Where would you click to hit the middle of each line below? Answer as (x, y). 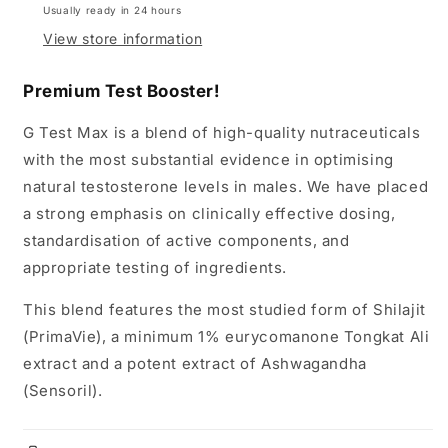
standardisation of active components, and (186, 240)
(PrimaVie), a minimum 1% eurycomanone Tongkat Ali (226, 336)
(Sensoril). (63, 390)
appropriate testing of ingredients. (157, 267)
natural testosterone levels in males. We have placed (226, 186)
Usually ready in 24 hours (112, 9)
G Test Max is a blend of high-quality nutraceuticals (222, 132)
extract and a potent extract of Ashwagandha (195, 363)
